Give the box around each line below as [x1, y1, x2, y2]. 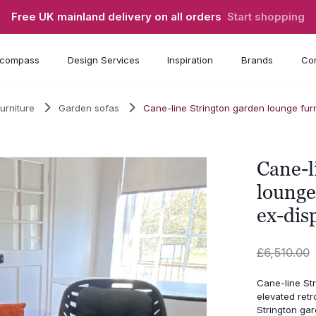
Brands [241, 54, 273, 66]
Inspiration [167, 54, 214, 66]
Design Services [67, 54, 140, 66]
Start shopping [227, 10, 305, 24]
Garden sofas [59, 102, 120, 114]
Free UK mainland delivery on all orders [11, 10, 227, 24]
